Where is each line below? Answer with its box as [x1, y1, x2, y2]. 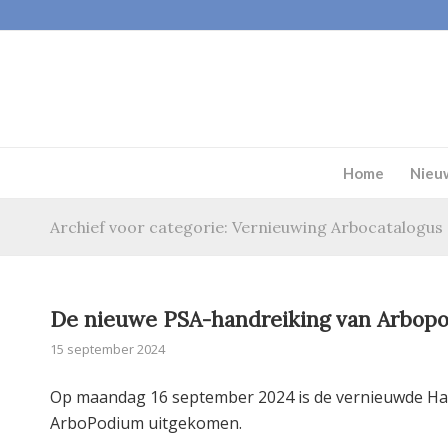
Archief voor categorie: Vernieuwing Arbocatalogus [50, 217, 443, 237]
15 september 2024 [50, 340, 165, 358]
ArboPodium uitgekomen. [50, 411, 242, 434]
